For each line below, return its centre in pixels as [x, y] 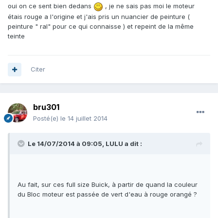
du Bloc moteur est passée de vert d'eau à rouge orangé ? [107, 194]
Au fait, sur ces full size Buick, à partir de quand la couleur [108, 185]
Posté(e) [47, 118]
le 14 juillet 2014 [84, 118]
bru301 [46, 107]
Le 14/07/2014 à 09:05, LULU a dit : [85, 144]
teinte [16, 36]
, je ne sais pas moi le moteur [149, 6]
